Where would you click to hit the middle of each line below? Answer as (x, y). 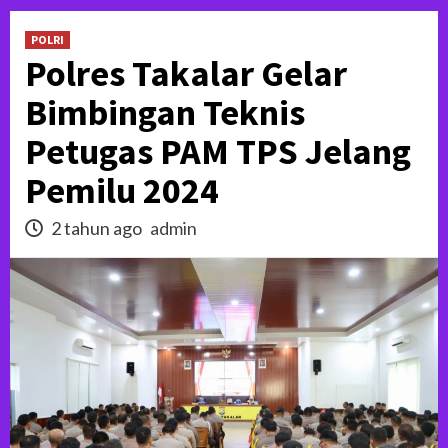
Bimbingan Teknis (165, 112)
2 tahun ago (96, 228)
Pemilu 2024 (122, 190)
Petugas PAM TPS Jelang (218, 151)
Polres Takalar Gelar (186, 73)
